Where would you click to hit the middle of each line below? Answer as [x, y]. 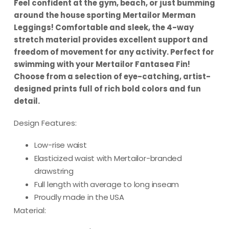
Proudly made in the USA [79, 197]
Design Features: [45, 123]
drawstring [54, 171]
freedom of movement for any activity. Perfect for [114, 52]
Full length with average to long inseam [107, 184]
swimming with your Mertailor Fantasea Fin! [102, 64]
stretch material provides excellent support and [111, 39]
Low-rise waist [60, 145]
